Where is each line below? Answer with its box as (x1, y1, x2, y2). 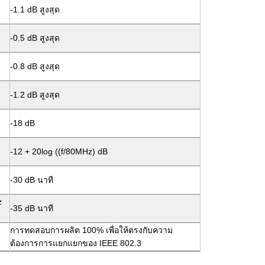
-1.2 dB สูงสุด (10, 90, 60, 99)
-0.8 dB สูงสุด (10, 62, 60, 71)
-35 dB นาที (10, 203, 53, 213)
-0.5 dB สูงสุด (10, 33, 60, 43)
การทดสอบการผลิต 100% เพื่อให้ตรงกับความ (10, 225, 173, 235)
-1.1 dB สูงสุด (10, 5, 60, 14)
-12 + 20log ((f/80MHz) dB (10, 147, 108, 156)
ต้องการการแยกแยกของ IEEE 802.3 (10, 238, 141, 248)
